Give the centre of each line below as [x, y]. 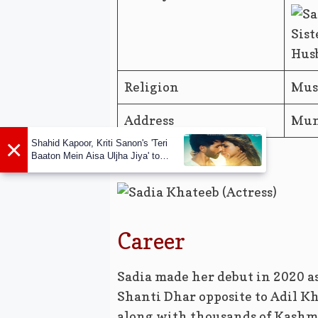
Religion [151, 87]
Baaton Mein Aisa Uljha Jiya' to [95, 156]
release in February [71, 169]
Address [149, 120]
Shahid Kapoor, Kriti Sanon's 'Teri [99, 143]
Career [151, 241]
